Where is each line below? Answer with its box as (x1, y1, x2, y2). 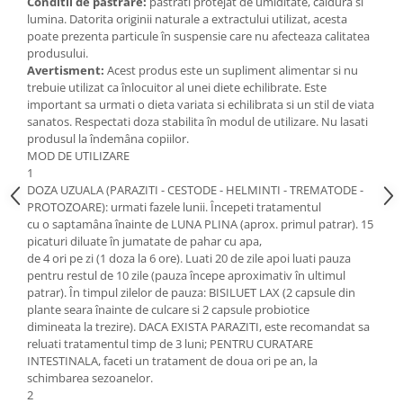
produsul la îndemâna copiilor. (27, 130, 189, 148)
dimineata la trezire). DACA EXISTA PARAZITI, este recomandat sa (27, 318, 370, 336)
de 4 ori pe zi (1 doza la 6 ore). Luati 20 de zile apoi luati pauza (27, 250, 351, 267)
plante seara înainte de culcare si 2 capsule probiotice (27, 301, 309, 318)
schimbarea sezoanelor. (27, 370, 153, 387)
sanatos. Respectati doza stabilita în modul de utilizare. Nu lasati (27, 113, 368, 130)
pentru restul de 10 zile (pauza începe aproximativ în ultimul (27, 267, 345, 284)
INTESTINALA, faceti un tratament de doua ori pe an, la (27, 353, 318, 370)
